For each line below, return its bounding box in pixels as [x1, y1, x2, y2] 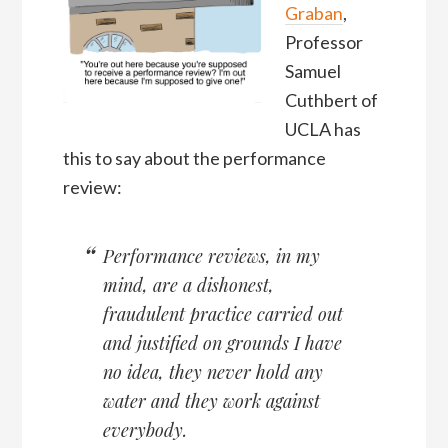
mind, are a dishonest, [102, 273, 274, 298]
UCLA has [284, 118, 361, 141]
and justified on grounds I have [102, 331, 342, 356]
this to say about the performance [62, 147, 326, 170]
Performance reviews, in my [102, 244, 320, 269]
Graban [284, 2, 343, 25]
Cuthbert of [284, 89, 378, 112]
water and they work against [102, 389, 320, 414]
